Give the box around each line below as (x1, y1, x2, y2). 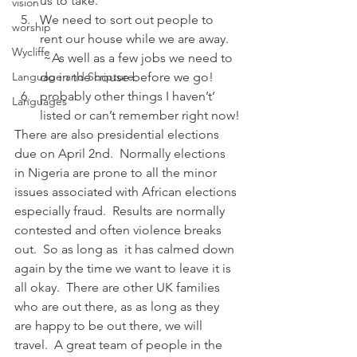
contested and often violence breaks (14, 222, 225, 237)
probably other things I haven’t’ (40, 88, 218, 104)
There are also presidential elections (14, 127, 222, 142)
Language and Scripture (12, 69, 134, 84)
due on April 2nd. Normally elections (14, 146, 229, 161)
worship (12, 20, 51, 34)
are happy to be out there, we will (14, 318, 206, 333)
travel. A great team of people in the (14, 337, 226, 352)
